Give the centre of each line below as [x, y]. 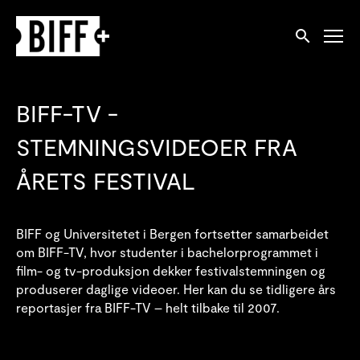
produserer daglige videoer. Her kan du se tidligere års [176, 289]
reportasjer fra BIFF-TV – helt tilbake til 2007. [148, 307]
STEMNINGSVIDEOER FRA [157, 147]
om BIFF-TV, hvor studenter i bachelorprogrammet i [167, 252]
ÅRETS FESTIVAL [106, 180]
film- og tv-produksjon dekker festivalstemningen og [171, 270]
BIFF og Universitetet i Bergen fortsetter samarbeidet [172, 233]
